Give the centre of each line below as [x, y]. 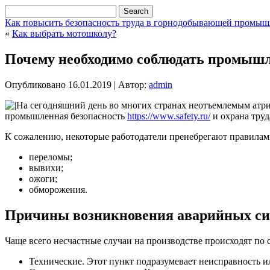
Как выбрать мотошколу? [64, 33]
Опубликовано [35, 84]
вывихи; [46, 168]
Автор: [132, 84]
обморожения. [58, 189]
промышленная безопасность [66, 116]
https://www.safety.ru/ [169, 116]
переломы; [51, 157]
